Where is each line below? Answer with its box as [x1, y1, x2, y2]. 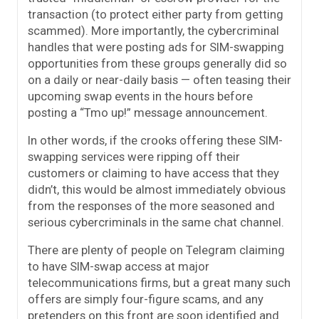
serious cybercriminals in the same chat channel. [28, 215, 284, 230]
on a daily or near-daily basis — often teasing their [28, 73, 291, 88]
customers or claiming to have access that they [28, 166, 279, 181]
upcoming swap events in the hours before [28, 89, 253, 104]
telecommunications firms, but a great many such [28, 276, 291, 291]
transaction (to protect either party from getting [28, 7, 283, 22]
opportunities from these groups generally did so [28, 56, 287, 71]
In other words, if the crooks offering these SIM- [28, 133, 283, 148]
